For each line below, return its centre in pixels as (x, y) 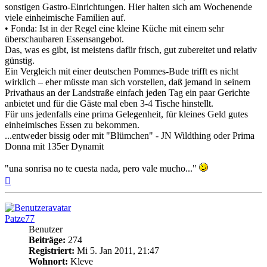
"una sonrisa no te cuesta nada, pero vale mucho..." (102, 169)
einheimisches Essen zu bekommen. (72, 125)
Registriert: (52, 251)
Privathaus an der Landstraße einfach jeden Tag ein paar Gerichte (127, 93)
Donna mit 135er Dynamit (54, 147)
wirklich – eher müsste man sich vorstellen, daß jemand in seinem (128, 82)
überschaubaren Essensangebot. (64, 39)
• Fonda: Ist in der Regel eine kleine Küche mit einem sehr (114, 29)
